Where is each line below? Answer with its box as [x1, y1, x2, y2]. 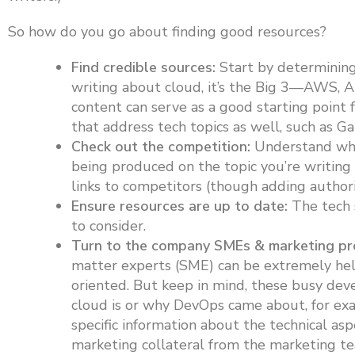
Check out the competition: [71, 137, 250, 156]
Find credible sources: [71, 58, 216, 77]
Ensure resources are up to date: [71, 197, 288, 216]
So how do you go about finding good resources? [8, 22, 326, 41]
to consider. [71, 216, 146, 235]
